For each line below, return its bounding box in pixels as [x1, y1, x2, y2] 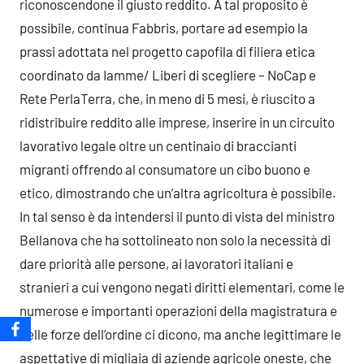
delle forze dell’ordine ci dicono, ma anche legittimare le [19, 325, 341, 342]
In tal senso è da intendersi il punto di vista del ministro [19, 207, 335, 224]
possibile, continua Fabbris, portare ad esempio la [19, 19, 308, 36]
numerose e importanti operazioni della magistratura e [19, 301, 337, 318]
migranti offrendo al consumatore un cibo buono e [19, 160, 310, 177]
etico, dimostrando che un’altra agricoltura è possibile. [19, 184, 336, 201]
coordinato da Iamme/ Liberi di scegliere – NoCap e [19, 66, 316, 83]
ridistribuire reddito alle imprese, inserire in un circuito [19, 113, 335, 130]
